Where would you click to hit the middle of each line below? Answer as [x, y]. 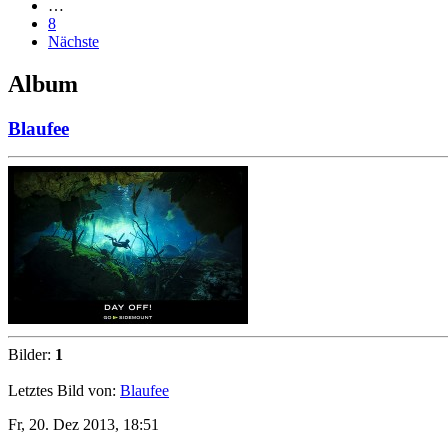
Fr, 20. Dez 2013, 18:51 [83, 424]
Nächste [73, 42]
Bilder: [31, 354]
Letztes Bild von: [64, 390]
